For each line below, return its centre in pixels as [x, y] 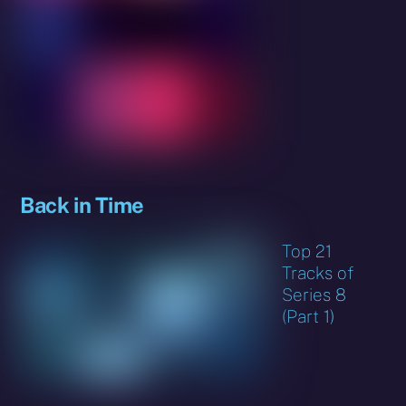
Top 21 [307, 251]
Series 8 [314, 294]
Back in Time [82, 204]
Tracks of [319, 272]
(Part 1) [309, 316]
